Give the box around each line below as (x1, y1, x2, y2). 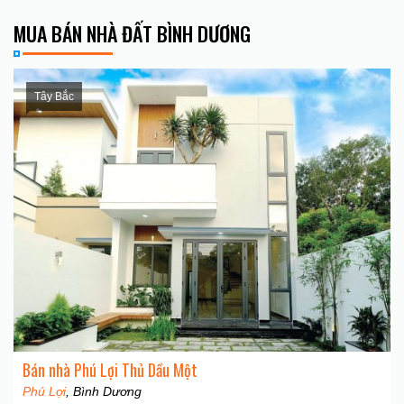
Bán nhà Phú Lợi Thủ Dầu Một (23, 357, 197, 381)
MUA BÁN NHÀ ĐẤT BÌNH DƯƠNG (14, 19, 251, 48)
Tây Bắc (34, 90, 74, 103)
